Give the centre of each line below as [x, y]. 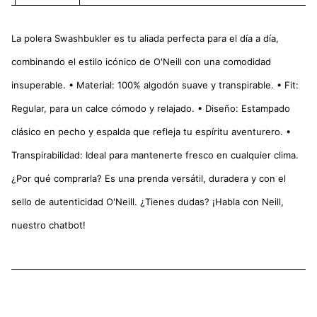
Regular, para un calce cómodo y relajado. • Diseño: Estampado [151, 109]
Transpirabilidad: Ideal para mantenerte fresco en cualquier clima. [155, 155]
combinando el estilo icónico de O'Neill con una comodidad [141, 62]
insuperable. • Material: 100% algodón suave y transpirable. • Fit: [155, 85]
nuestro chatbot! [48, 225]
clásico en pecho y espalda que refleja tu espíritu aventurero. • [151, 132]
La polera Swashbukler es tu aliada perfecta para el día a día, [145, 39]
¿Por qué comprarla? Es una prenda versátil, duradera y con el [149, 179]
